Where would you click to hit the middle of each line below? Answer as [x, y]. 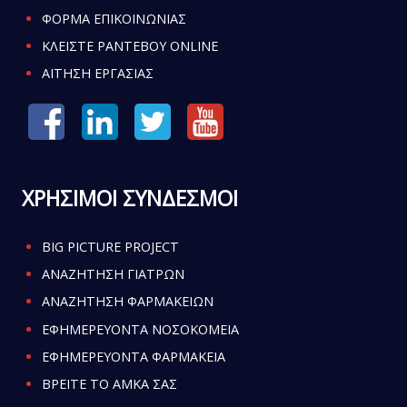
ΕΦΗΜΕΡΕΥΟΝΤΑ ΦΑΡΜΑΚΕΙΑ [133, 356]
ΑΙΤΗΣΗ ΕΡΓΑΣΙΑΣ [97, 73]
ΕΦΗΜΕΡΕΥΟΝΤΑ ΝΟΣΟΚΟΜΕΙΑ [140, 329]
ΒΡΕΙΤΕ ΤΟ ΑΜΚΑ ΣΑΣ [109, 383]
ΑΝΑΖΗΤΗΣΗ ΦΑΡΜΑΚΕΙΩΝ [127, 302]
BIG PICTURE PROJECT [110, 247]
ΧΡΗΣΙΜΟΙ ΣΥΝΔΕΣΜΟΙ [129, 199]
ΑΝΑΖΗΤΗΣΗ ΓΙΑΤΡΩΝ [113, 274]
